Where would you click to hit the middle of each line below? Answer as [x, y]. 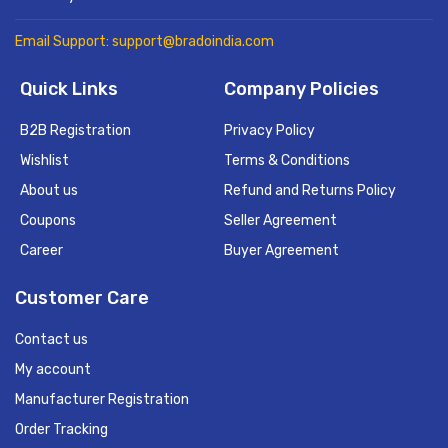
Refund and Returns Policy [310, 190]
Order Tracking [61, 429]
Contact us [51, 339]
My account [53, 369]
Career [41, 250]
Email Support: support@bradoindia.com [144, 41]
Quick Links [69, 88]
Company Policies [301, 88]
